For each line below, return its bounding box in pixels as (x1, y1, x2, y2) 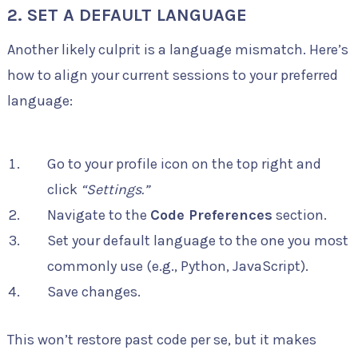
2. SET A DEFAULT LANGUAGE (6, 4, 247, 26)
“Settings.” (80, 180, 149, 198)
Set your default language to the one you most (46, 231, 348, 249)
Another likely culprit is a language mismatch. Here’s (6, 40, 348, 58)
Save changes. (46, 282, 141, 300)
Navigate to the (46, 205, 150, 224)
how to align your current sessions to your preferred (6, 66, 338, 84)
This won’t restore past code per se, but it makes (6, 330, 316, 348)
